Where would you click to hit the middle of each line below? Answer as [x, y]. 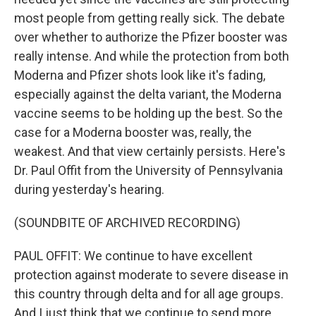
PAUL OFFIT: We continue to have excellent [133, 256]
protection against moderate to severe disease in [151, 275]
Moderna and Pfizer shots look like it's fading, [140, 75]
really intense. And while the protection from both [152, 56]
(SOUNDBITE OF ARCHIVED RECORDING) [127, 223]
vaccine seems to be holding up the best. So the [148, 113]
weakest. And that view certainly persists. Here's [150, 151]
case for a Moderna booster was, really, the [133, 132]
